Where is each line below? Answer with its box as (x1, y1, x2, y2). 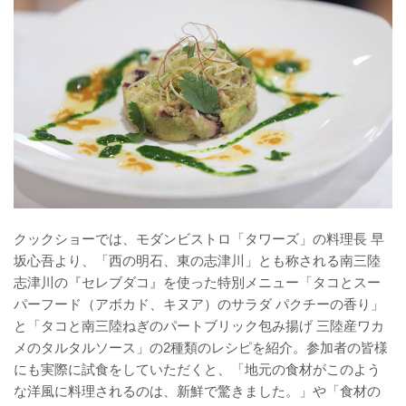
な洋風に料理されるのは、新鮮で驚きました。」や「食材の (14, 382, 381, 399)
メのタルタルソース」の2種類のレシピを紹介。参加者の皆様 (14, 339, 388, 355)
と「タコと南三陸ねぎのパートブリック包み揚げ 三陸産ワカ (14, 317, 384, 333)
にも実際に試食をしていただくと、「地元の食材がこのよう (14, 361, 381, 377)
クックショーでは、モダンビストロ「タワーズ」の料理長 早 (14, 230, 384, 246)
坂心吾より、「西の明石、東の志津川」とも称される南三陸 (14, 252, 381, 268)
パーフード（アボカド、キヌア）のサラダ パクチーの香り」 (14, 295, 384, 312)
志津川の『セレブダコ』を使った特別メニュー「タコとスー (14, 274, 381, 290)
